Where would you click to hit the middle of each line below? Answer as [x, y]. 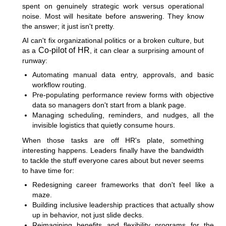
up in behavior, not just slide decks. [88, 215]
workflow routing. [59, 84]
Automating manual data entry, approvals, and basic [123, 74]
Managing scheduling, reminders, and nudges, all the [123, 115]
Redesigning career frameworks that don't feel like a [123, 184]
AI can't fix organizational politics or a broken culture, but [113, 40]
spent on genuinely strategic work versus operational [113, 6]
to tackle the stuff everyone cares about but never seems [113, 160]
